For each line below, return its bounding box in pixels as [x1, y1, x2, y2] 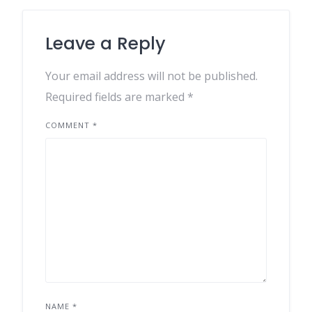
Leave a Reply [45, 31, 166, 56]
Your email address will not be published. [45, 68, 258, 84]
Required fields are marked [45, 89, 187, 104]
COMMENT [45, 120, 93, 130]
